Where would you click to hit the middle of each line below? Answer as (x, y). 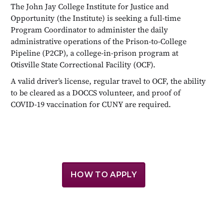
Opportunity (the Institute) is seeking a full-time (96, 18)
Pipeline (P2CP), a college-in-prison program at (95, 53)
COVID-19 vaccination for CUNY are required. (91, 104)
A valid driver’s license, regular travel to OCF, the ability (108, 81)
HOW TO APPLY (104, 174)
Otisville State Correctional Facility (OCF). (83, 64)
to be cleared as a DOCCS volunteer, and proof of (96, 92)
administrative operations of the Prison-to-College (99, 41)
